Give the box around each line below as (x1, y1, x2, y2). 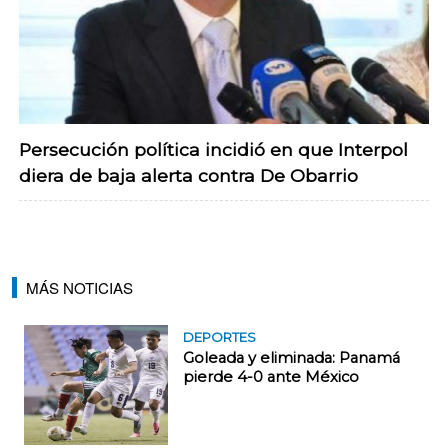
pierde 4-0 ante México (183, 368, 359, 387)
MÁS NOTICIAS (26, 277, 133, 299)
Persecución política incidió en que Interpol (19, 138, 408, 160)
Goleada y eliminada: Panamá (183, 349, 400, 368)
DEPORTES (183, 329, 256, 346)
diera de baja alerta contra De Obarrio (19, 164, 358, 186)
